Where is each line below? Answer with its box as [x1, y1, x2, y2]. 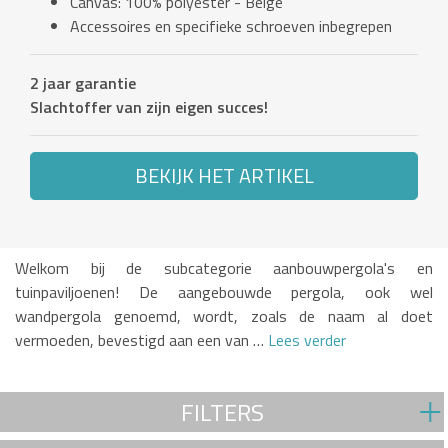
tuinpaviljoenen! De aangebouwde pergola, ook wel [15, 280, 433, 305]
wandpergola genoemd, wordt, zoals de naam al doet [15, 304, 433, 329]
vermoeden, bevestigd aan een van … [15, 328, 264, 353]
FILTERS [180, 394, 264, 431]
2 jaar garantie [30, 71, 136, 96]
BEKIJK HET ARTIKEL [134, 160, 314, 192]
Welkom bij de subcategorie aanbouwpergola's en [15, 256, 433, 281]
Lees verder [264, 328, 346, 353]
